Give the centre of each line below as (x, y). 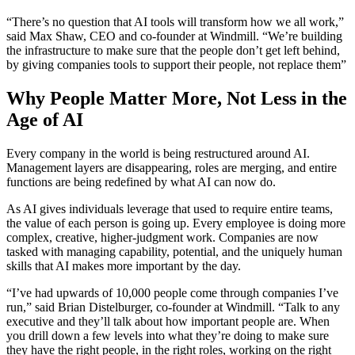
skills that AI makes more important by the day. (124, 266)
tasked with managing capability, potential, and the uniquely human (174, 252)
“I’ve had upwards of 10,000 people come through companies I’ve (172, 293)
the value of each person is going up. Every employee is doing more (176, 223)
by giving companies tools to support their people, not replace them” (176, 65)
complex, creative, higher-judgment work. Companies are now (162, 238)
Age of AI (45, 120)
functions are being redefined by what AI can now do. (141, 182)
